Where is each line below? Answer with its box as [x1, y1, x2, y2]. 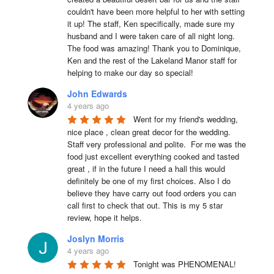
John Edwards [67, 87, 127, 100]
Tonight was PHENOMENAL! [133, 258, 236, 270]
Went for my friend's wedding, [133, 113, 238, 125]
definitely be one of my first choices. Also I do [67, 175, 231, 187]
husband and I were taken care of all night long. [67, 30, 235, 42]
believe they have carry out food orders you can [67, 187, 236, 199]
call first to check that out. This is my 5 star [67, 199, 223, 211]
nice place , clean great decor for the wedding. [67, 126, 231, 138]
